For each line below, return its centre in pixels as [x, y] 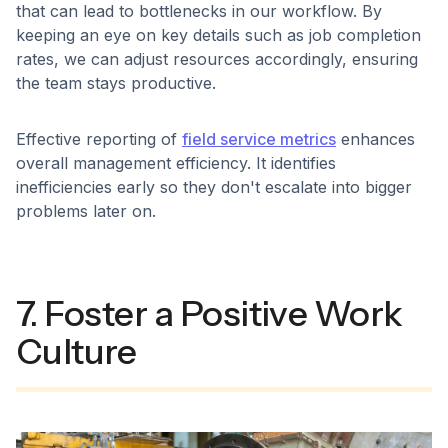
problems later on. [86, 210]
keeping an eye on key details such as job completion [218, 34]
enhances [375, 138]
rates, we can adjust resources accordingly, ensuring [217, 58]
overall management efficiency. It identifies [176, 162]
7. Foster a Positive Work [209, 313]
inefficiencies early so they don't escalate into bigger [214, 186]
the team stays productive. [116, 82]
